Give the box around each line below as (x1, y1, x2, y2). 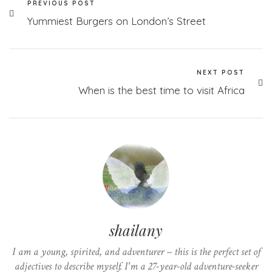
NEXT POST (197, 68, 245, 76)
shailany (109, 220, 163, 240)
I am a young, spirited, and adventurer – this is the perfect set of (12, 244, 260, 259)
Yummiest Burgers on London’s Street (27, 14, 206, 27)
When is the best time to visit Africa (78, 83, 245, 97)
